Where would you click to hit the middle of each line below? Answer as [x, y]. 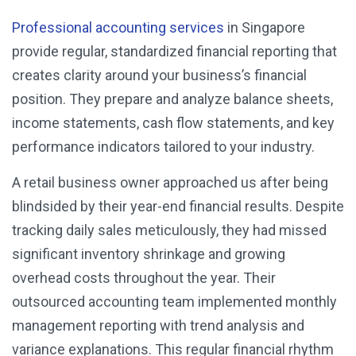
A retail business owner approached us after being [170, 183]
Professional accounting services [118, 28]
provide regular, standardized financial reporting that [174, 52]
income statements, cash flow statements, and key [173, 123]
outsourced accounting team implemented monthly [174, 302]
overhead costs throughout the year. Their [144, 278]
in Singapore [265, 28]
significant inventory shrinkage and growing [149, 254]
